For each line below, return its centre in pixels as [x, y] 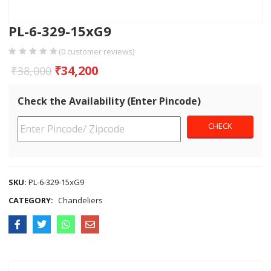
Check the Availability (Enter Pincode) [109, 101]
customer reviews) [100, 52]
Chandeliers [81, 201]
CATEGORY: [32, 201]
